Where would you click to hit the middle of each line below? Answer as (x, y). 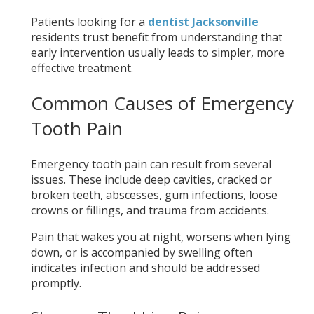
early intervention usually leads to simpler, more (157, 52)
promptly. (56, 283)
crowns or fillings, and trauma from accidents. (150, 210)
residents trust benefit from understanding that (156, 37)
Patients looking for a (89, 21)
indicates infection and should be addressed (145, 267)
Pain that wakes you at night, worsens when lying (161, 237)
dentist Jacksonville (203, 21)
